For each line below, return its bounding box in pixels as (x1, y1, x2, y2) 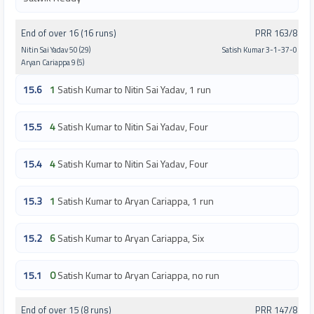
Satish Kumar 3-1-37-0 (222, 43, 297, 55)
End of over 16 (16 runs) (21, 25, 116, 40)
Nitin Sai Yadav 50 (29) (21, 43, 90, 55)
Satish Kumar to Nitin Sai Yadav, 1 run (57, 81, 211, 97)
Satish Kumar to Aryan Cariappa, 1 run (57, 193, 214, 208)
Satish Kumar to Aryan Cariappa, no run (57, 267, 219, 282)
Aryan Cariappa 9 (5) (21, 56, 84, 68)
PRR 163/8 (255, 25, 297, 40)
